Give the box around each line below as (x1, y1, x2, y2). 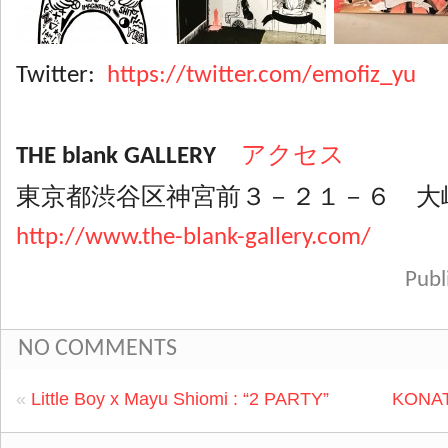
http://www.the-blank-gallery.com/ (16, 225, 371, 250)
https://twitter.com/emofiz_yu (107, 63, 416, 88)
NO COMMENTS (18, 337, 177, 361)
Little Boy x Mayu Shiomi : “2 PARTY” (31, 389, 329, 409)
